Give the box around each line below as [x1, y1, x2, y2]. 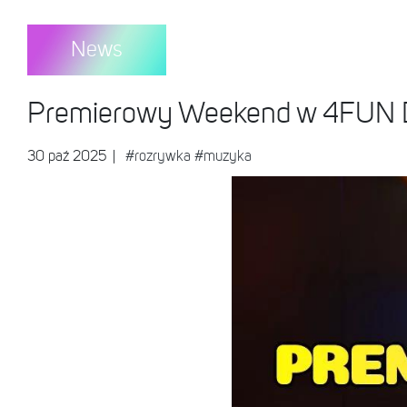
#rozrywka [125, 150, 191, 164]
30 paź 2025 [27, 150, 110, 164]
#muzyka [194, 150, 252, 164]
